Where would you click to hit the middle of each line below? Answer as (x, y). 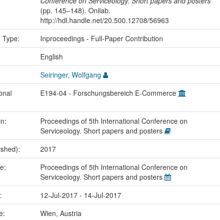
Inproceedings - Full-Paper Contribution (101, 38)
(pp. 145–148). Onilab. (75, 10)
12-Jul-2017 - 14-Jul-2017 (81, 195)
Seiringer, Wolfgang (70, 75)
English (51, 56)
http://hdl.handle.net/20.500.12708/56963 (104, 20)
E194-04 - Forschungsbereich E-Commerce (109, 93)
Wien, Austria (61, 213)
